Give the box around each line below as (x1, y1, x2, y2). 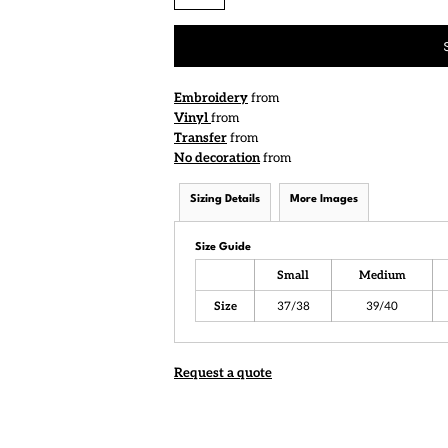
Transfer (174, 130, 227, 146)
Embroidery (174, 90, 248, 106)
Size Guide (195, 242, 251, 253)
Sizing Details (190, 194, 260, 205)
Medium (358, 268, 406, 282)
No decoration (174, 150, 260, 166)
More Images (290, 194, 358, 205)
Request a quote (174, 365, 272, 381)
